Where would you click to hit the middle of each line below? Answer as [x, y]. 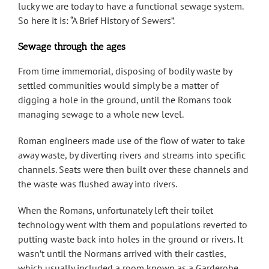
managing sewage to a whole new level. [101, 114]
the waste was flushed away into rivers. [98, 184]
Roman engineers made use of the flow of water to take [131, 141]
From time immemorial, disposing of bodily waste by [125, 71]
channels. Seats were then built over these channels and [133, 170]
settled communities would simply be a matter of [118, 86]
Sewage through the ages [72, 47]
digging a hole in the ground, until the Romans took [125, 100]
